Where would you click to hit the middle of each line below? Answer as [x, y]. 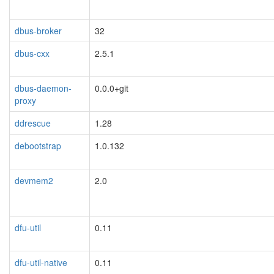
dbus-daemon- [43, 88]
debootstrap [38, 145]
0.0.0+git [112, 88]
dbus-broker [38, 30]
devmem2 [34, 180]
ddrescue [33, 123]
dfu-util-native [41, 262]
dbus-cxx [32, 53]
